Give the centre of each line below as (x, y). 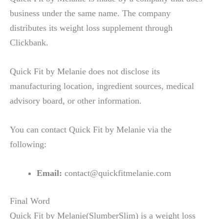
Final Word (30, 201)
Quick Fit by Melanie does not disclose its (85, 71)
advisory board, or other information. (76, 100)
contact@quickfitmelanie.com (118, 173)
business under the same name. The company (90, 13)
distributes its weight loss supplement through (91, 28)
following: (28, 144)
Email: (50, 173)
